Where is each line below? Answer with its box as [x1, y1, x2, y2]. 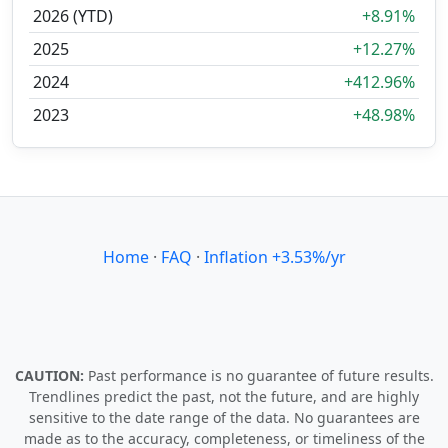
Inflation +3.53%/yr [203, 246, 346, 268]
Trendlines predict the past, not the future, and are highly [29, 387, 419, 406]
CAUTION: [14, 366, 88, 385]
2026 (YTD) [33, 5, 113, 27]
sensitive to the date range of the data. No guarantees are [28, 408, 420, 427]
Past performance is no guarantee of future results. [87, 366, 434, 385]
